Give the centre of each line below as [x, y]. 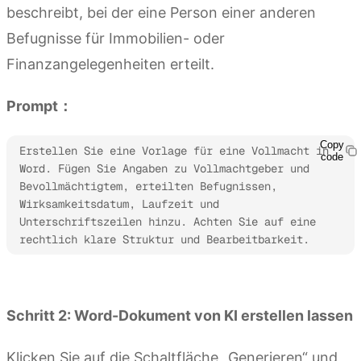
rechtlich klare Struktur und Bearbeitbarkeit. [164, 240]
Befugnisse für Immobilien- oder [116, 39]
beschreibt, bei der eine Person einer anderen [161, 13]
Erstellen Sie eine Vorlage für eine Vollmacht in [174, 151]
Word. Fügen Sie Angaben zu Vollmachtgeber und [164, 169]
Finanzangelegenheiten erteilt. [110, 64]
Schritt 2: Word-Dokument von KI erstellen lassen [180, 316]
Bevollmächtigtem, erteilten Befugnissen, [148, 187]
